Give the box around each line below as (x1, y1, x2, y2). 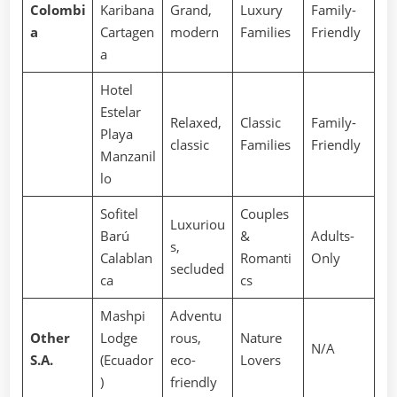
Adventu (169, 306, 222, 324)
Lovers (239, 350, 281, 369)
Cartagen (99, 22, 154, 41)
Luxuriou (169, 214, 225, 233)
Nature (239, 328, 282, 346)
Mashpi (99, 306, 145, 324)
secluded (169, 259, 224, 277)
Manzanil (99, 146, 156, 165)
